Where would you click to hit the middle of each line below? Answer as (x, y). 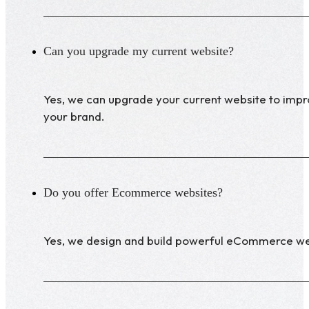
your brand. (74, 117)
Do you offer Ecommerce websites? (133, 193)
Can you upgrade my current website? (139, 51)
